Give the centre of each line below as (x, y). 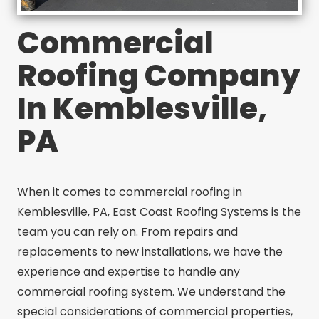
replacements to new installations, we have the (150, 251)
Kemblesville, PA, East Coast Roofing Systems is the (159, 211)
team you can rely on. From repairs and (127, 231)
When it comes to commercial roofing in (130, 192)
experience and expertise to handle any (129, 271)
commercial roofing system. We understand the (151, 291)
